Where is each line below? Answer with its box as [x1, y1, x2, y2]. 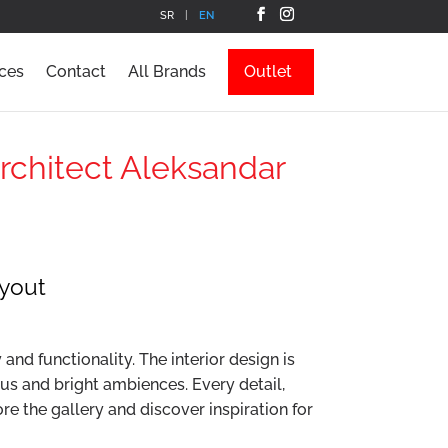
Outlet [243, 61, 292, 81]
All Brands [127, 61, 206, 81]
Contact [45, 61, 106, 81]
